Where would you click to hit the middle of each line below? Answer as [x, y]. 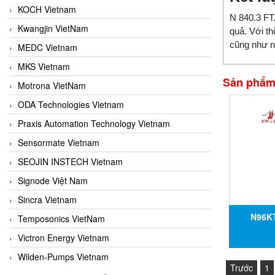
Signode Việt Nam [53, 180]
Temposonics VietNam [61, 218]
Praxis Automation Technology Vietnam [94, 123]
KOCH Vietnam [47, 9]
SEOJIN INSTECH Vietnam [70, 161]
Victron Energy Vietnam [64, 237]
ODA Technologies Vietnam [71, 104]
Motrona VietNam [52, 85]
